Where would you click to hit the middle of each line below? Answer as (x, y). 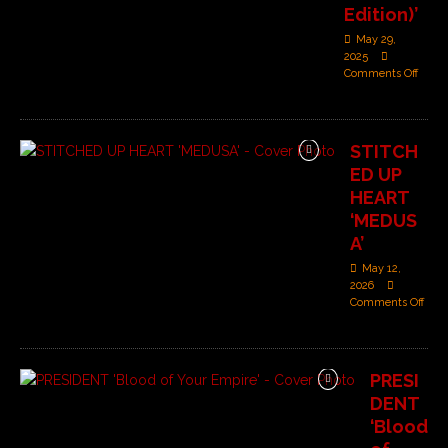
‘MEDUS (383, 221)
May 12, (381, 269)
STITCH (384, 152)
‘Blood (399, 427)
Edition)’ (381, 15)
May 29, (376, 40)
